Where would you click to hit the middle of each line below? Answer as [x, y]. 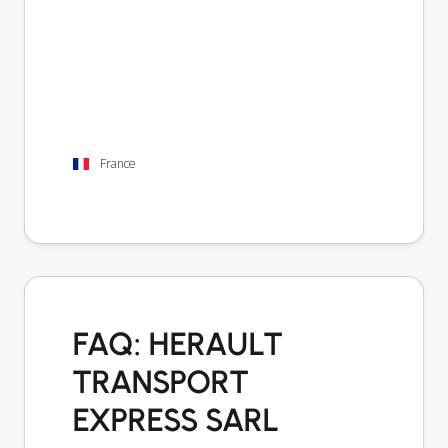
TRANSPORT [161, 381]
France [118, 164]
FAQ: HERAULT [178, 343]
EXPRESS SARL [176, 419]
